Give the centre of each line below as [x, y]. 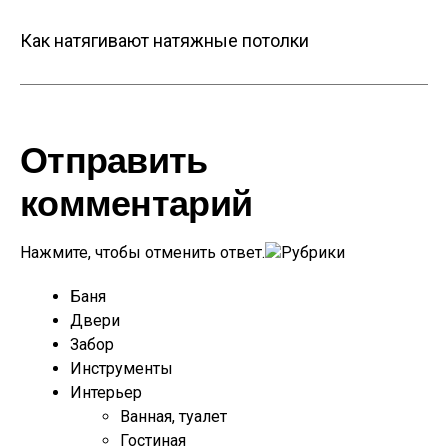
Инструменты [121, 369]
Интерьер [106, 393]
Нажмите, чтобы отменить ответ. [142, 253]
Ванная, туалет [173, 417]
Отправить [114, 161]
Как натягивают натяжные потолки [164, 41]
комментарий [136, 204]
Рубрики [313, 253]
